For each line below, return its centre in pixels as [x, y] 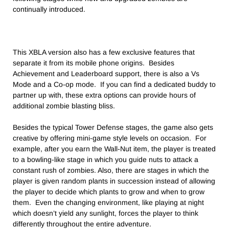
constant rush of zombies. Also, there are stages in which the [111, 170]
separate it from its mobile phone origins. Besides [94, 63]
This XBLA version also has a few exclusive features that [104, 52]
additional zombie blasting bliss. [64, 106]
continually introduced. [49, 9]
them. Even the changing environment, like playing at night [108, 203]
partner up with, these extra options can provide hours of [104, 95]
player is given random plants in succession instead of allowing [114, 181]
